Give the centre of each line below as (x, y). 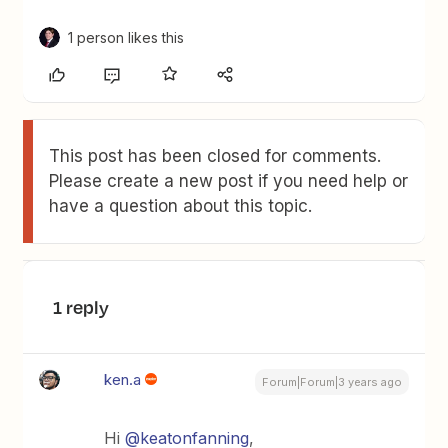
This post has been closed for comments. (215, 156)
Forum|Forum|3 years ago (331, 382)
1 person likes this (126, 37)
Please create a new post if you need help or (229, 181)
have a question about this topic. (181, 206)
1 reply (81, 307)
